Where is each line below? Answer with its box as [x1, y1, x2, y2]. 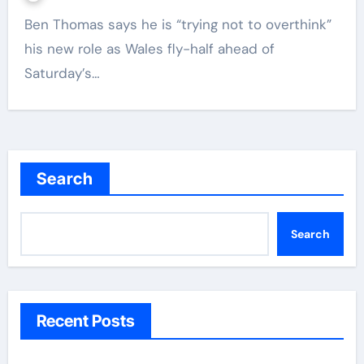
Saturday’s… [24, 64, 100, 82]
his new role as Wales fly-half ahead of [24, 40, 275, 58]
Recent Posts [36, 311, 135, 331]
